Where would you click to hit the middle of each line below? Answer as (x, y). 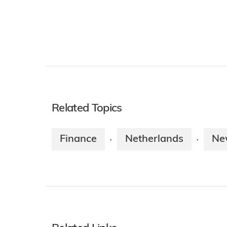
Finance (78, 139)
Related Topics (87, 108)
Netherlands (154, 139)
